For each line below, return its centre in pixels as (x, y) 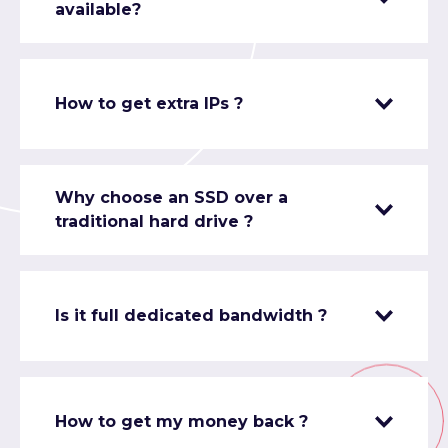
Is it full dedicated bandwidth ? (191, 316)
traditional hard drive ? (154, 222)
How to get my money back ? (181, 422)
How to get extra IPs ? (149, 104)
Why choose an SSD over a (171, 198)
